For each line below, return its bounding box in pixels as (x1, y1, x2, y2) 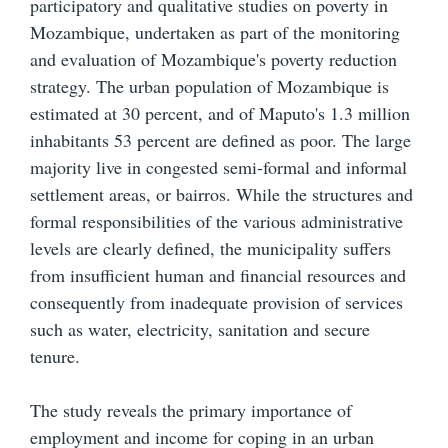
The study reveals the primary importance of (30, 398, 352, 423)
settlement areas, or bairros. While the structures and (30, 182, 413, 207)
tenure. (30, 344, 80, 369)
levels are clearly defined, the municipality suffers (30, 236, 391, 261)
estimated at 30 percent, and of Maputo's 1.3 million (30, 101, 410, 126)
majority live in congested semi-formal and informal (30, 155, 407, 180)
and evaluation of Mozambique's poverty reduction (30, 47, 397, 72)
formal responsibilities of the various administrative (30, 209, 403, 234)
